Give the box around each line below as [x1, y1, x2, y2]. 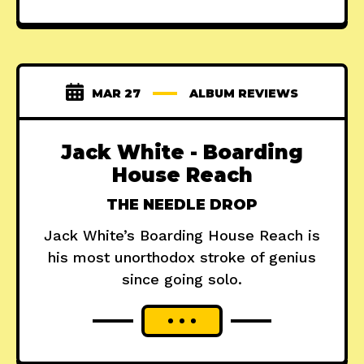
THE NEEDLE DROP [106, 196, 258, 214]
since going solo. [122, 271, 242, 288]
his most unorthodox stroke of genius [48, 249, 316, 266]
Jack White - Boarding [61, 141, 303, 165]
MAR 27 [92, 86, 141, 102]
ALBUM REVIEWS [189, 86, 298, 102]
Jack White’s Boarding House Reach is [44, 227, 320, 245]
